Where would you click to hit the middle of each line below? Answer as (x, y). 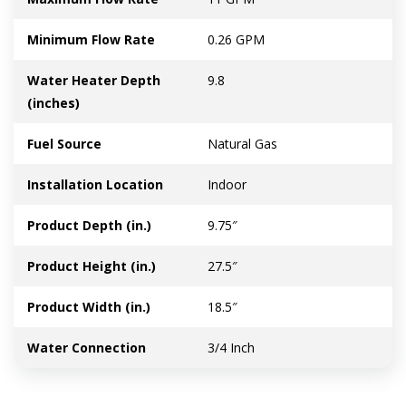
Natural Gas (242, 144)
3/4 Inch (231, 348)
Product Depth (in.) (89, 226)
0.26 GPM (236, 40)
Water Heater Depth (94, 81)
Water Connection (87, 348)
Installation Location (95, 185)
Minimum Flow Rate (91, 40)
